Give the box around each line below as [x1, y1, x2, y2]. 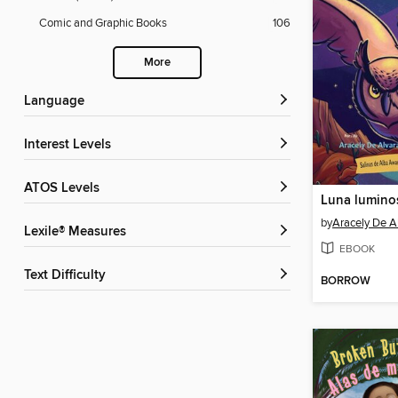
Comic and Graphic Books [39, 16, 167, 31]
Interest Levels [28, 137, 111, 154]
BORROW [321, 274, 370, 290]
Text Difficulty [30, 267, 106, 284]
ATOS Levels [32, 180, 99, 197]
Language [31, 93, 84, 110]
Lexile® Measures [31, 224, 126, 241]
